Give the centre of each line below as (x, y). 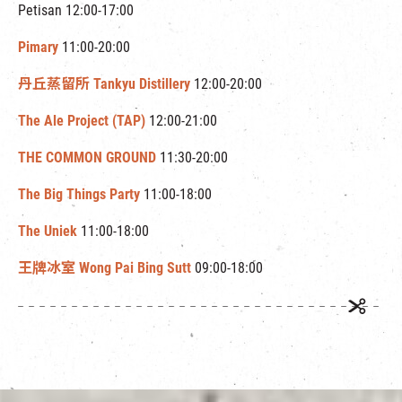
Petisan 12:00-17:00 (76, 10)
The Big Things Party (79, 194)
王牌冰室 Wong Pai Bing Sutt (105, 268)
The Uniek (48, 231)
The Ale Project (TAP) (82, 121)
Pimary (38, 47)
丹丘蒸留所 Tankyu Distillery (104, 84)
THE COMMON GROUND (87, 157)
